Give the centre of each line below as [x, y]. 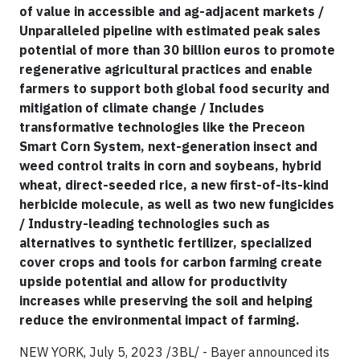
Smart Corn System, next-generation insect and [168, 146]
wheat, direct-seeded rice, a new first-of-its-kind [174, 184]
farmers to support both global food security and [174, 88]
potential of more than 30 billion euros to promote [177, 49]
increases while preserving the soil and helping [166, 300]
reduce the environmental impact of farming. [160, 319]
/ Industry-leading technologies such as [145, 223]
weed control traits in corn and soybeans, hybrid [170, 165]
